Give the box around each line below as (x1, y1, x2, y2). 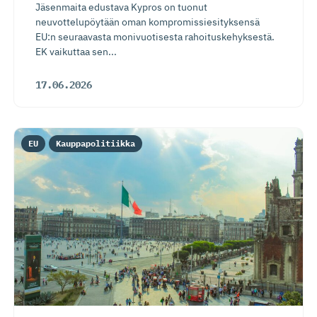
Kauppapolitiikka (56, 138, 135, 149)
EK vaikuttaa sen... (35, 45, 117, 59)
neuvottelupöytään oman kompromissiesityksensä (35, 16, 260, 29)
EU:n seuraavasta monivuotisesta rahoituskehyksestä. (35, 30, 275, 44)
